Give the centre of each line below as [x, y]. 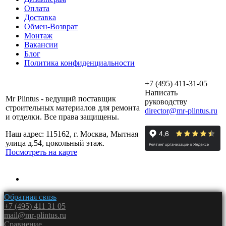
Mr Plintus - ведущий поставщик [61, 99]
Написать [161, 93]
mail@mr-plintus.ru [35, 215]
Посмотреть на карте [41, 152]
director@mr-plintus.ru [181, 111]
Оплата [37, 9]
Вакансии [41, 45]
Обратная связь [30, 197]
